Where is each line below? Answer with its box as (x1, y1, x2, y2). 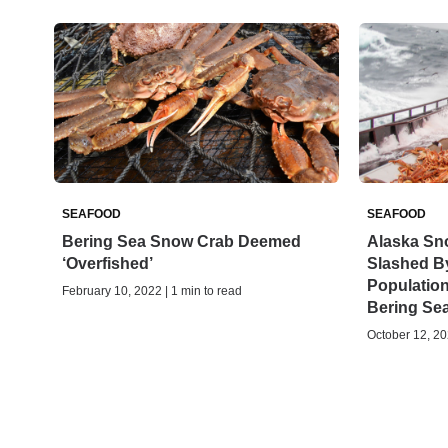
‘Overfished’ (62, 255, 153, 273)
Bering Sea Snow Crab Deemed (62, 233, 301, 251)
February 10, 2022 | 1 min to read (62, 284, 242, 299)
